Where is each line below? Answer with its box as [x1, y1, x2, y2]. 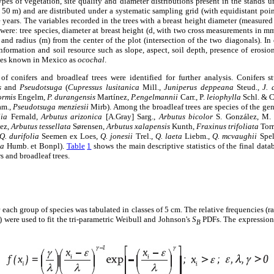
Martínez [95, 92, 128, 102]
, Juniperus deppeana [159, 83, 234, 92]
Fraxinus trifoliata [196, 122, 259, 131]
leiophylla [206, 92, 241, 102]
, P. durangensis [43, 92, 96, 102]
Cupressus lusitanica [68, 83, 139, 92]
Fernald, [7, 112, 41, 122]
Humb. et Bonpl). [4, 141, 67, 151]
